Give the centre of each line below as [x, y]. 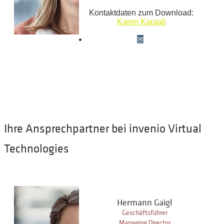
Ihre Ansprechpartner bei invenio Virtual [103, 129]
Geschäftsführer [144, 213]
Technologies [36, 149]
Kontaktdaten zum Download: [141, 13]
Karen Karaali [141, 22]
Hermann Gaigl [144, 203]
